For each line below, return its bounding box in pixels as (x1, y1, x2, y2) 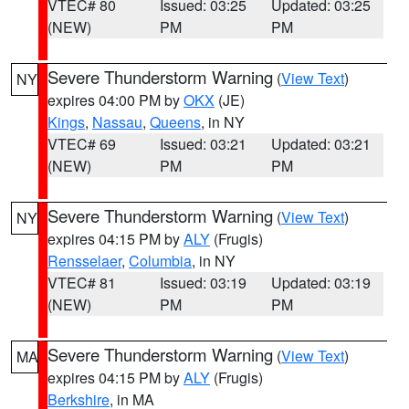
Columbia (129, 250, 192, 271)
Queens (150, 111, 201, 132)
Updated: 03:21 (271, 133, 372, 154)
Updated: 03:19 (271, 272, 372, 293)
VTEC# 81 (47, 272, 116, 293)
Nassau (92, 111, 142, 132)
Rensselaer (47, 250, 121, 271)
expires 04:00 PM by (47, 89, 184, 110)
